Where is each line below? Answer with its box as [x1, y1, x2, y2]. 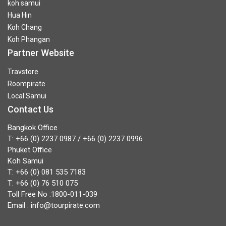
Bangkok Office [8, 123, 58, 132]
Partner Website [8, 47, 74, 58]
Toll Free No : [8, 189, 51, 199]
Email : [8, 200, 31, 210]
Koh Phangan [8, 35, 50, 43]
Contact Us [8, 103, 53, 115]
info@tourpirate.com [31, 200, 100, 210]
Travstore [8, 67, 38, 76]
